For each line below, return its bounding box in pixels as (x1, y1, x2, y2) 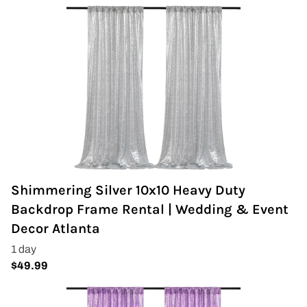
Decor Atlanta (11, 221, 100, 236)
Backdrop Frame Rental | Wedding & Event (11, 201, 288, 217)
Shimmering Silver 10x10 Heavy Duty (11, 182, 245, 198)
